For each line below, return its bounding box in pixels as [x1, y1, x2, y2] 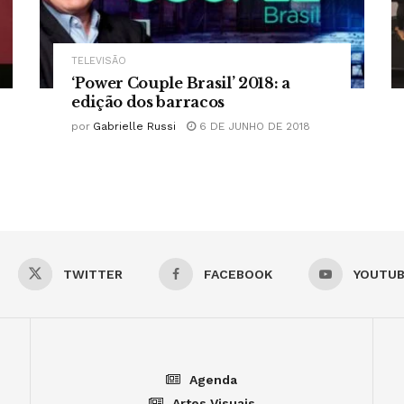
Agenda [189, 372, 237, 388]
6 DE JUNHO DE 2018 [196, 120, 310, 133]
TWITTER [63, 267, 123, 282]
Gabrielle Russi [93, 120, 176, 133]
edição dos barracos [71, 93, 225, 112]
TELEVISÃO [71, 55, 126, 68]
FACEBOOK [204, 267, 272, 282]
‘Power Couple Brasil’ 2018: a [71, 74, 290, 93]
